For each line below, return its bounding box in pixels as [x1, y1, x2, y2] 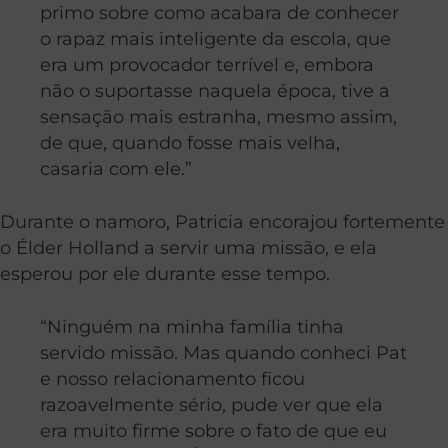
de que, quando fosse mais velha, [40, 131, 340, 153]
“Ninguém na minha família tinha [40, 315, 344, 337]
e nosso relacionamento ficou [40, 367, 305, 389]
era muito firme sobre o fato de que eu [40, 419, 387, 441]
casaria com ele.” [40, 157, 192, 179]
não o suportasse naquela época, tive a [40, 79, 390, 101]
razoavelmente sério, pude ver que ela [40, 393, 383, 415]
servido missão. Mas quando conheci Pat [40, 341, 407, 363]
